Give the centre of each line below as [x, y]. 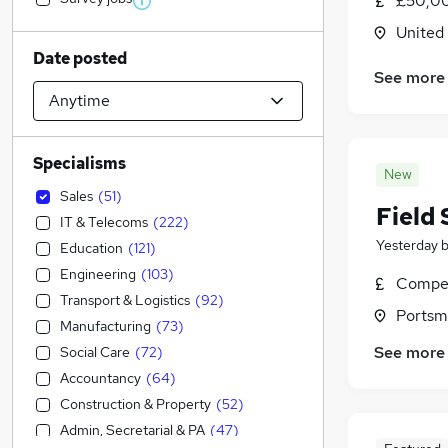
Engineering [98, 274]
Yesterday [407, 245]
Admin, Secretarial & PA [132, 430]
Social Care [95, 352]
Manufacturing [105, 326]
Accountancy [100, 378]
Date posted [80, 58]
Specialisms [79, 163]
